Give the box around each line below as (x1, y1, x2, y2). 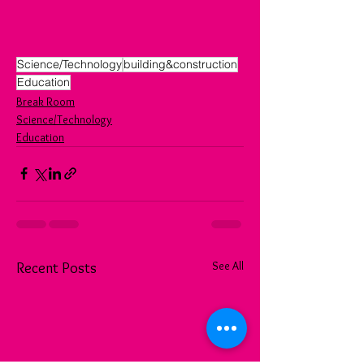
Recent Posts (16, 258, 97, 277)
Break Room (16, 93, 75, 109)
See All (212, 258, 244, 273)
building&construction (123, 56, 237, 71)
